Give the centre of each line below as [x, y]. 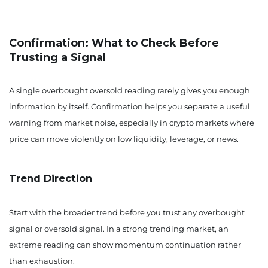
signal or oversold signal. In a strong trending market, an [119, 229]
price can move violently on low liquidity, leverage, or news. [124, 139]
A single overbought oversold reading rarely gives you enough [130, 91]
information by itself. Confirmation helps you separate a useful [130, 107]
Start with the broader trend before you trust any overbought [127, 213]
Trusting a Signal [57, 58]
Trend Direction [51, 179]
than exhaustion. [42, 261]
